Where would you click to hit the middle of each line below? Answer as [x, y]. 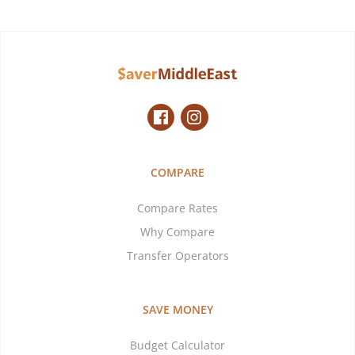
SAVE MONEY [177, 310]
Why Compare [177, 232]
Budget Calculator [177, 345]
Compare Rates [177, 208]
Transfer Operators [177, 256]
